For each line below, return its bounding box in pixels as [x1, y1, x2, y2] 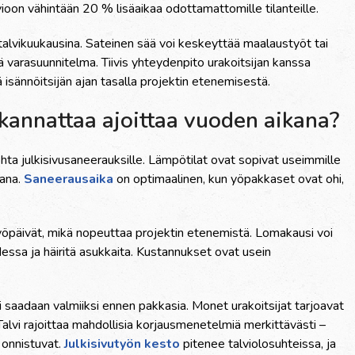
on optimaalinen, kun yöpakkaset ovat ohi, [113, 170, 344, 188]
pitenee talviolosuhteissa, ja [180, 335, 336, 353]
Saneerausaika [24, 170, 113, 188]
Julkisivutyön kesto [64, 335, 180, 353]
